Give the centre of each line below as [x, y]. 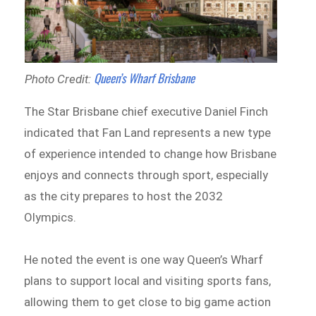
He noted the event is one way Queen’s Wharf [144, 260]
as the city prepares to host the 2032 [124, 196]
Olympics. [50, 218]
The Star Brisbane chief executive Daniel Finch [146, 112]
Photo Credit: [59, 79]
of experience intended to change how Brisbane [151, 154]
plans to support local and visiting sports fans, [148, 281]
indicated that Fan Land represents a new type [148, 133]
